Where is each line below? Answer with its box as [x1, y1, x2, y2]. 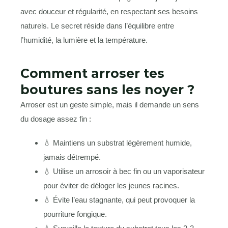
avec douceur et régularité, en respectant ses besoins [20, 7, 198, 16]
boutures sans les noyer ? [20, 81, 194, 97]
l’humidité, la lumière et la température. [20, 35, 148, 44]
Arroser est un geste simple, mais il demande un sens [20, 100, 199, 109]
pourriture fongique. [43, 210, 107, 219]
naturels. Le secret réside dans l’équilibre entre [20, 21, 174, 30]
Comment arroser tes [20, 65, 164, 81]
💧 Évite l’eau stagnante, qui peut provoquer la [43, 195, 195, 205]
